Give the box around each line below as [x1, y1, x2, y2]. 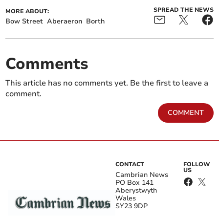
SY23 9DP [115, 201, 148, 211]
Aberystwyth [115, 186, 157, 196]
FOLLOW [183, 160, 211, 169]
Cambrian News [115, 170, 168, 180]
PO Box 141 [115, 178, 153, 188]
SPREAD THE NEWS [153, 6, 214, 14]
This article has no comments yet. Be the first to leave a [5, 78, 209, 89]
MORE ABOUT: [5, 7, 49, 16]
